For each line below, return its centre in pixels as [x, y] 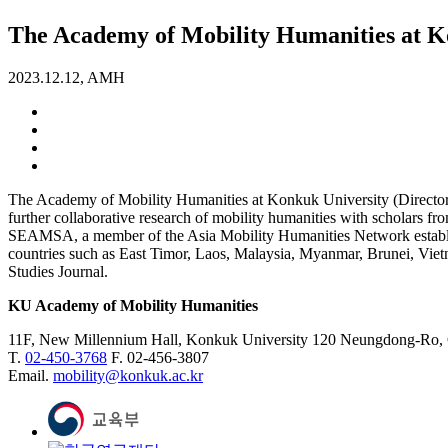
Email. [30, 375]
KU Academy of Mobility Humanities [133, 305]
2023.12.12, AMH [66, 77]
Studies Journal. [58, 271]
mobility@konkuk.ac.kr [128, 375]
